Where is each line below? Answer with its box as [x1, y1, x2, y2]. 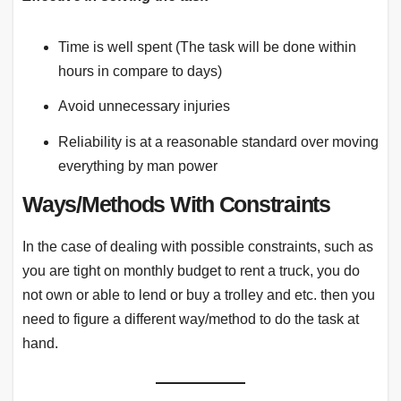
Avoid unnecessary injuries [58, 98, 230, 115]
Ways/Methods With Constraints [22, 191, 330, 217]
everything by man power [58, 158, 218, 175]
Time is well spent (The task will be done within [58, 38, 356, 55]
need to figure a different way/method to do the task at [22, 311, 359, 327]
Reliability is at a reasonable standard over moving [58, 134, 379, 150]
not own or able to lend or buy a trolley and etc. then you [22, 286, 375, 303]
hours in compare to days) [58, 63, 222, 79]
